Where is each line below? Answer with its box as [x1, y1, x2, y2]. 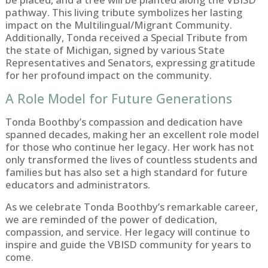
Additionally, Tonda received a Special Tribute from [5, 31, 248, 45]
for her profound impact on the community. [5, 68, 212, 83]
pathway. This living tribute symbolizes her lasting [5, 5, 242, 20]
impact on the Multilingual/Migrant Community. [5, 18, 232, 32]
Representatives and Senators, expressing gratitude [5, 56, 255, 70]
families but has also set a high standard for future [5, 165, 248, 179]
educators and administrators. [5, 177, 150, 191]
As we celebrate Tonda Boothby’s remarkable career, [5, 200, 258, 214]
